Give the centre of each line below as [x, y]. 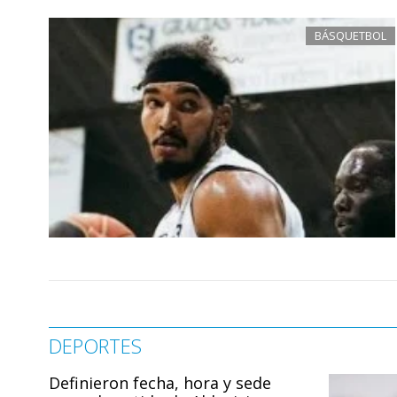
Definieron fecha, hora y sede [160, 382]
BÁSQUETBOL [351, 35]
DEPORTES [95, 345]
